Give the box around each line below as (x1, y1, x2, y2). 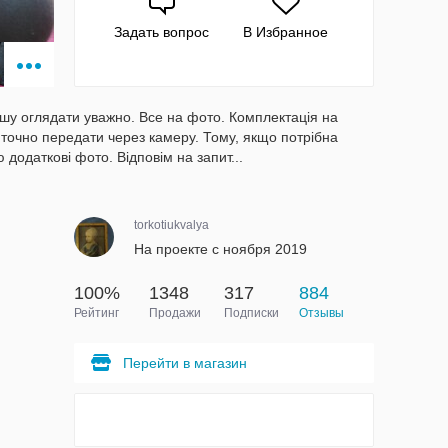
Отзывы (298, 306, 344, 320)
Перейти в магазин (122, 355, 247, 371)
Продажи (148, 306, 201, 320)
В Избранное (243, 24, 329, 40)
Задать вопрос (114, 24, 210, 40)
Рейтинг (73, 306, 119, 320)
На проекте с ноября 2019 (133, 241, 307, 257)
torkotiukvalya (133, 218, 209, 232)
